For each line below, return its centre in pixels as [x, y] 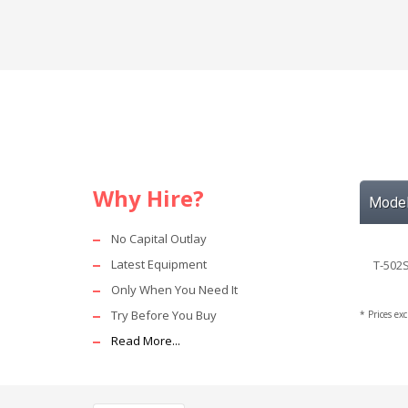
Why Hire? [148, 199]
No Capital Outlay [159, 239]
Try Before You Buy [164, 316]
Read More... [146, 341]
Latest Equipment [159, 265]
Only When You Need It [174, 290]
